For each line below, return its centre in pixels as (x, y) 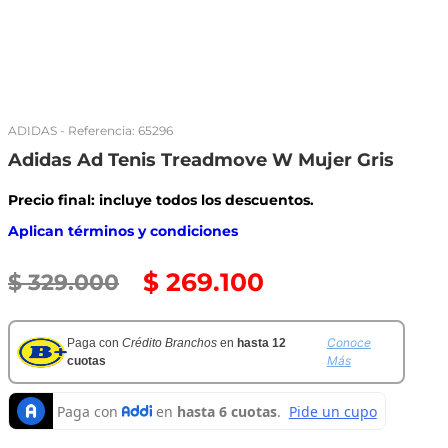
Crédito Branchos (169, 343)
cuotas (86, 361)
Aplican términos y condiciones (123, 231)
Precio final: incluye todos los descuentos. (161, 200)
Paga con (94, 343)
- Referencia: (97, 130)
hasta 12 (261, 343)
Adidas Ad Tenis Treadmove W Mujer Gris (201, 160)
